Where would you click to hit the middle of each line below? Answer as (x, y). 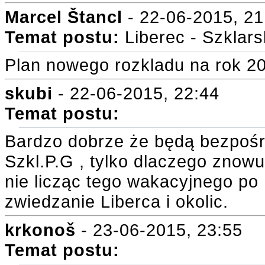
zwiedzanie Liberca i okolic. (117, 201)
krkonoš (40, 230)
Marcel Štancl (64, 17)
